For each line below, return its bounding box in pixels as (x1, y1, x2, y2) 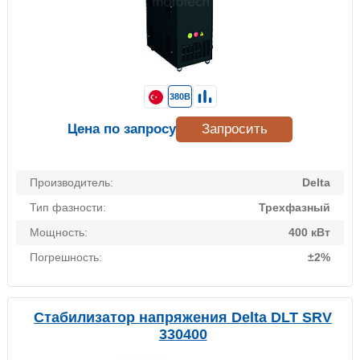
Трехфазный (259, 201, 330, 215)
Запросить (201, 121, 268, 137)
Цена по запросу (67, 121, 176, 137)
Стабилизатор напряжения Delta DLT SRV (34, 309, 332, 326)
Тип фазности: (30, 201, 106, 215)
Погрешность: (30, 251, 102, 264)
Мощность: (30, 226, 88, 239)
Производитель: (30, 176, 113, 190)
